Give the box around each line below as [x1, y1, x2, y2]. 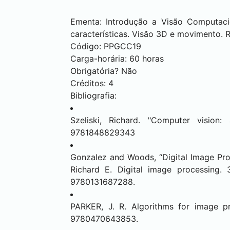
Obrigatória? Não [70, 66, 137, 76]
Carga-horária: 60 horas [70, 53, 164, 64]
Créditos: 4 [70, 78, 113, 88]
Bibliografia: [70, 90, 117, 101]
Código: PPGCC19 [70, 41, 141, 51]
